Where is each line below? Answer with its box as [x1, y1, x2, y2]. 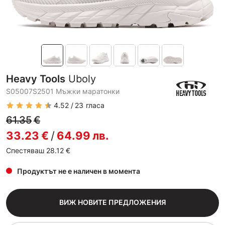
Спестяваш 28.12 [6, 146, 64, 155]
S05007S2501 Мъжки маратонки [6, 87, 120, 95]
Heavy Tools [6, 73, 65, 85]
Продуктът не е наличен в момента [17, 167, 140, 175]
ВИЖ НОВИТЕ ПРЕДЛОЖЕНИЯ [59, 198, 166, 206]
